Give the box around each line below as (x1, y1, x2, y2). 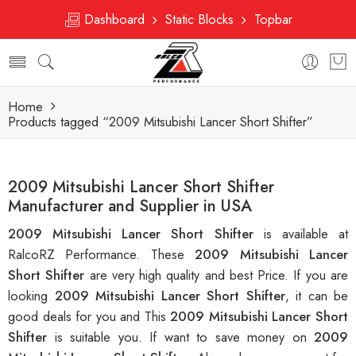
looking (8, 286, 55, 306)
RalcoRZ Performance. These (8, 245, 195, 265)
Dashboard (80, 10, 153, 29)
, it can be (284, 286, 348, 306)
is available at (263, 224, 349, 244)
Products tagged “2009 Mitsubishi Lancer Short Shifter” (8, 112, 313, 131)
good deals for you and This (8, 307, 171, 327)
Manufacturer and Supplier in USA (8, 194, 252, 219)
